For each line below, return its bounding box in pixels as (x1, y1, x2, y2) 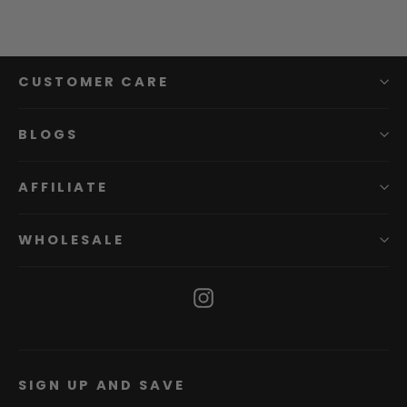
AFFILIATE (18, 177, 108, 196)
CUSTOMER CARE (18, 72, 170, 91)
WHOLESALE (18, 230, 124, 249)
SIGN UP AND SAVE (18, 376, 186, 395)
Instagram (213, 286, 289, 305)
